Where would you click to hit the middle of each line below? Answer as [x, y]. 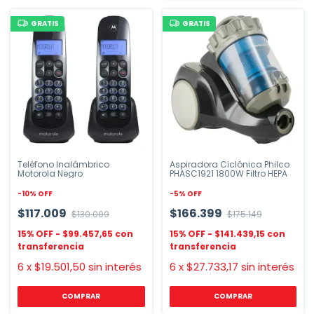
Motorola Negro [50, 173]
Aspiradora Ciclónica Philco [229, 164]
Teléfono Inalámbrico [63, 164]
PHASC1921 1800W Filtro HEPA [228, 173]
